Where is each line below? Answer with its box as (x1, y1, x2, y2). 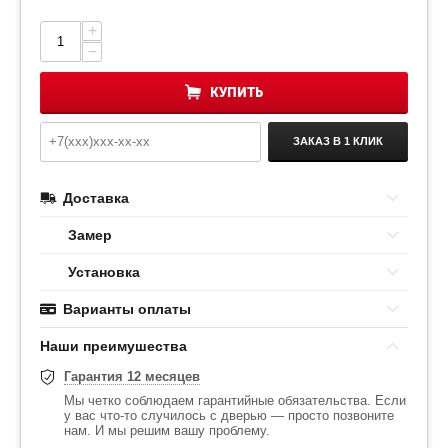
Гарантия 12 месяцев (64, 368, 200, 384)
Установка (68, 263, 140, 280)
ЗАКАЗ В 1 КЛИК (293, 135, 384, 148)
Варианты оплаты (63, 300, 191, 317)
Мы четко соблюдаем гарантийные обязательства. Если (64, 392, 406, 408)
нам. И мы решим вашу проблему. (64, 422, 270, 438)
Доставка (63, 189, 129, 206)
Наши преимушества (40, 337, 187, 354)
